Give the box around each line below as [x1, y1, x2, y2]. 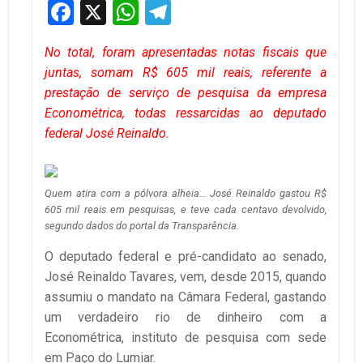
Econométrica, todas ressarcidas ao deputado [45, 105, 327, 121]
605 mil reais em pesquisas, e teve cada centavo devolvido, [45, 203, 327, 216]
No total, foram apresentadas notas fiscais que [45, 44, 327, 60]
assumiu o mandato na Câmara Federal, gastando [45, 288, 327, 305]
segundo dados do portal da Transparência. [45, 219, 239, 232]
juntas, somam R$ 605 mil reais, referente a [45, 64, 327, 80]
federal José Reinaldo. [45, 125, 169, 141]
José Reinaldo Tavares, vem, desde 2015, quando [45, 268, 327, 284]
